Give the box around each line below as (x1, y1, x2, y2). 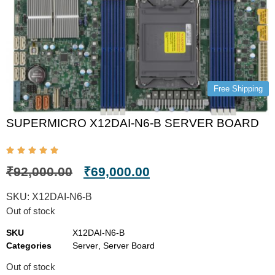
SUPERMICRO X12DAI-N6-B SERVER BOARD (6, 116, 259, 130)
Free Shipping (214, 83, 263, 93)
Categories (6, 241, 52, 251)
